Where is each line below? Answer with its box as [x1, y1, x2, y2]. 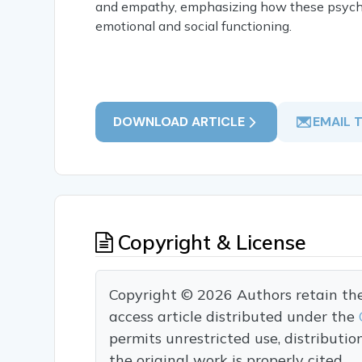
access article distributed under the [109, 307, 360, 326]
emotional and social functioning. [95, 18, 293, 35]
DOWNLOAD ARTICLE [113, 113, 246, 131]
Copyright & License [112, 229, 307, 255]
